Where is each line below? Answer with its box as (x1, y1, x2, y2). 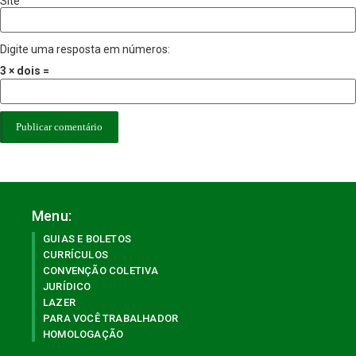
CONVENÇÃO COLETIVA (43, 265, 159, 277)
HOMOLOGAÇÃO (43, 328, 124, 341)
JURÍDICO (43, 281, 91, 293)
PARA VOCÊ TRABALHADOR (43, 312, 179, 325)
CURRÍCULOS (43, 249, 108, 261)
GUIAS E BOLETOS (43, 233, 131, 246)
